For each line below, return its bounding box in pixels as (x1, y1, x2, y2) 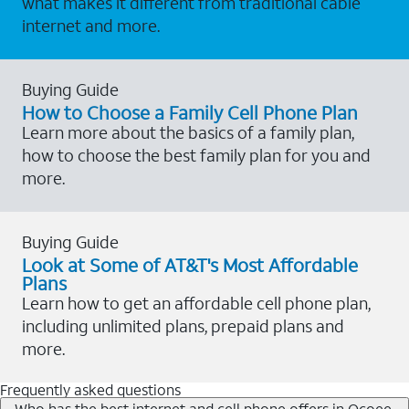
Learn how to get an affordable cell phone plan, (22, 291, 371, 314)
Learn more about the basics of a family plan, (22, 121, 354, 143)
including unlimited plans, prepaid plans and (22, 314, 344, 337)
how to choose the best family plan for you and (22, 143, 371, 166)
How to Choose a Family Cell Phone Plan (22, 100, 358, 124)
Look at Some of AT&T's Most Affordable (22, 252, 358, 277)
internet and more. (22, 14, 160, 37)
